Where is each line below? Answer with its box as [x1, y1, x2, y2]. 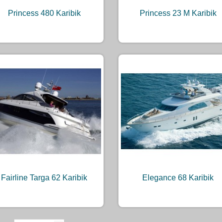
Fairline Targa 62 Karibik [1, 173, 87, 182]
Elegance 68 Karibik [142, 173, 214, 182]
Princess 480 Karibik [7, 8, 81, 17]
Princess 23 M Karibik [139, 8, 217, 17]
